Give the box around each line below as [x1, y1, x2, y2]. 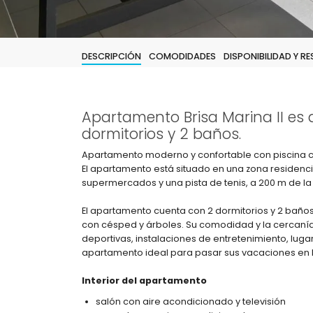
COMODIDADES [149, 50, 216, 62]
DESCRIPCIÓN [82, 50, 141, 62]
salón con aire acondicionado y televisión [96, 296, 286, 307]
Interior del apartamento [82, 275, 207, 286]
